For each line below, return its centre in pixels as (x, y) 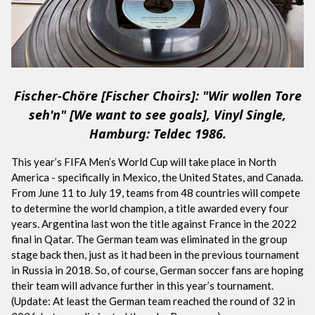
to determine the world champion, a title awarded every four (150, 208)
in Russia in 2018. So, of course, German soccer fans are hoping (157, 270)
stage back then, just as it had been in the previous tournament (155, 254)
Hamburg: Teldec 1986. (157, 133)
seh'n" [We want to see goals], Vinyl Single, (157, 114)
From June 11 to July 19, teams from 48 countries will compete (156, 192)
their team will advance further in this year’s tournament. (142, 285)
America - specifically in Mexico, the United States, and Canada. (157, 177)
